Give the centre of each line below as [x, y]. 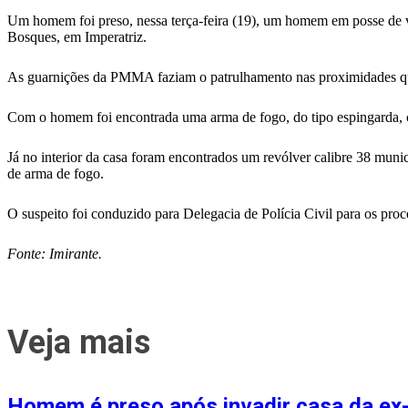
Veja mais [79, 342]
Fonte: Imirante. [55, 254]
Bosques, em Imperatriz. [77, 37]
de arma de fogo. [56, 173]
